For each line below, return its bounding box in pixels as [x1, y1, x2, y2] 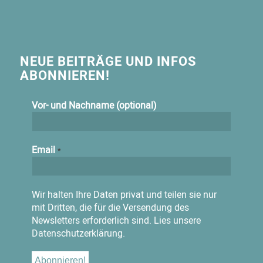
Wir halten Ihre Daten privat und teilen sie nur [31, 188, 217, 201]
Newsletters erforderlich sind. [31, 214, 154, 227]
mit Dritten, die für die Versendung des [31, 201, 189, 214]
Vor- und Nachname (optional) [31, 99, 157, 112]
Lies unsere [153, 214, 201, 227]
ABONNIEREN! [19, 66, 110, 84]
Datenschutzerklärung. [31, 227, 125, 240]
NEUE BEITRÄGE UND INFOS [19, 52, 197, 70]
